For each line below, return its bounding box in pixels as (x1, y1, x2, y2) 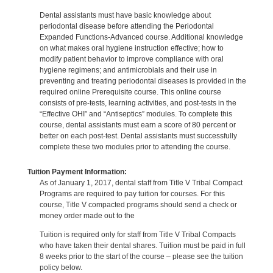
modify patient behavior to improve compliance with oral (39, 54, 224, 63)
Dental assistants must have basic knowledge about (39, 10, 211, 19)
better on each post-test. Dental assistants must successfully (39, 131, 237, 140)
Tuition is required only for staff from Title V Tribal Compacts (39, 230, 236, 239)
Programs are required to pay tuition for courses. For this (39, 189, 225, 198)
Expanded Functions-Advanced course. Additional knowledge (39, 32, 243, 41)
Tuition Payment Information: (27, 167, 127, 176)
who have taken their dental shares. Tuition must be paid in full (39, 241, 246, 250)
